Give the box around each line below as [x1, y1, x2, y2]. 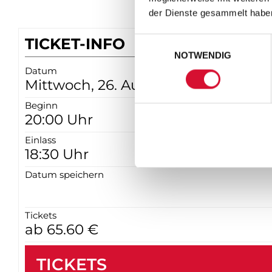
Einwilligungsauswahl [134, 35, 219, 46]
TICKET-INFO [25, 34, 125, 53]
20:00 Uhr [25, 111, 93, 129]
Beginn [25, 100, 58, 112]
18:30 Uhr [25, 146, 89, 163]
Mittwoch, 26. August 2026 [25, 76, 208, 94]
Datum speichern [25, 169, 104, 181]
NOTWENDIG [174, 50, 232, 61]
